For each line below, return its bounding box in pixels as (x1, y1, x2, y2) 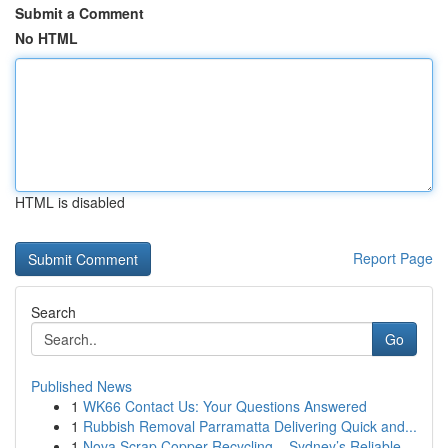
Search (31, 302, 76, 322)
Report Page (353, 248, 433, 268)
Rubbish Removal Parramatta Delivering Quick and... (83, 416, 417, 436)
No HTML (15, 28, 78, 48)
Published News (31, 376, 132, 396)
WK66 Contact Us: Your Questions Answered (83, 396, 367, 416)
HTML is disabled (15, 192, 125, 212)
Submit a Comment (15, 3, 144, 23)
